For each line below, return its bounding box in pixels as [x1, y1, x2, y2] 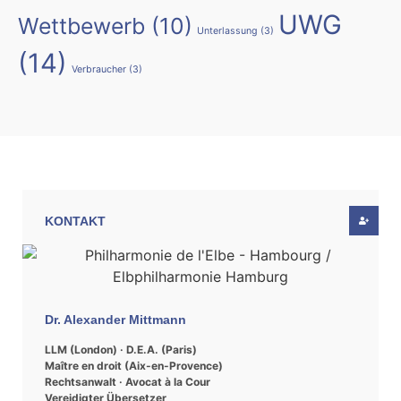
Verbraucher [72, 63, 126, 75]
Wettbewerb [18, 12, 145, 39]
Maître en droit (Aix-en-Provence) [45, 358, 223, 372]
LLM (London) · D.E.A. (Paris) [45, 342, 197, 356]
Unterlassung [197, 24, 258, 37]
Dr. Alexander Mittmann [45, 311, 186, 327]
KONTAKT [45, 213, 106, 228]
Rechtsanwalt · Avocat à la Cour [45, 374, 210, 388]
